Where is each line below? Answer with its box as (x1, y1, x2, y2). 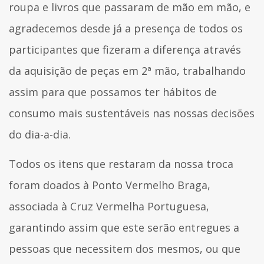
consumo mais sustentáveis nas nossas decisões (9, 105, 255, 120)
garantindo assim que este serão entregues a (9, 220, 239, 235)
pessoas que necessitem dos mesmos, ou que (9, 241, 240, 256)
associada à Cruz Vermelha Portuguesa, (9, 199, 209, 213)
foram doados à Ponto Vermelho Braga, (9, 177, 210, 192)
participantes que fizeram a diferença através (9, 42, 241, 57)
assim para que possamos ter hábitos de (9, 84, 217, 99)
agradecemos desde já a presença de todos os (9, 21, 243, 35)
